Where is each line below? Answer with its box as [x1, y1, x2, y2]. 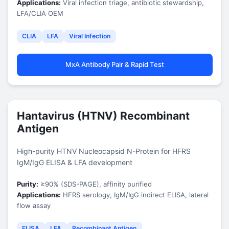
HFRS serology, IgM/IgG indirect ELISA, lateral [60, 190, 209, 199]
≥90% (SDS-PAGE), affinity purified [38, 179, 152, 188]
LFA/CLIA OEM [16, 9, 63, 17]
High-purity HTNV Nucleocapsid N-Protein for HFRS [16, 146, 191, 155]
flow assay [16, 201, 51, 210]
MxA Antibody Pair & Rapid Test [65, 60, 164, 68]
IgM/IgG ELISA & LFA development [16, 157, 132, 167]
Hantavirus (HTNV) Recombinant [16, 109, 190, 122]
